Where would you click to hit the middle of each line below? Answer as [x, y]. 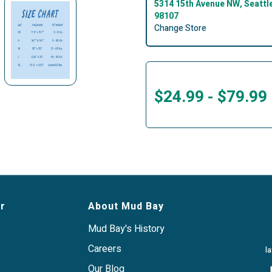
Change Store [180, 29]
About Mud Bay [126, 207]
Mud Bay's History [126, 229]
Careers [105, 249]
